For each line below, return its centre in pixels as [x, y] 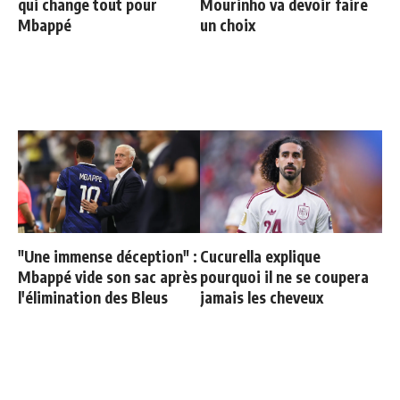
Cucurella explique [260, 256]
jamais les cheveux [262, 297]
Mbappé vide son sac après [108, 276]
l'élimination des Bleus [93, 297]
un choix [228, 25]
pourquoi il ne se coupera [284, 276]
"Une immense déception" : [108, 256]
